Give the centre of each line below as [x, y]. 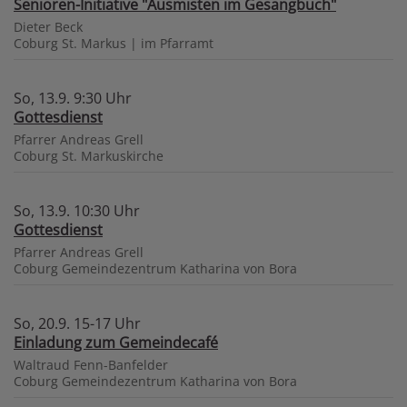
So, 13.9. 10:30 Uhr [77, 210]
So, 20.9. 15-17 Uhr [77, 323]
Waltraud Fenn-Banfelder [91, 364]
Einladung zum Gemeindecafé [116, 342]
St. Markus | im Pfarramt [138, 43]
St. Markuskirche [113, 155]
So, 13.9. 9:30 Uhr [73, 98]
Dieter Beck [48, 26]
